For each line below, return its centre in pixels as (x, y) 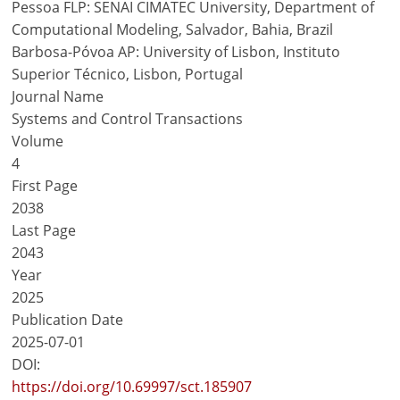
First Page (45, 186)
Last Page (44, 230)
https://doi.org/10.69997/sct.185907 (132, 387)
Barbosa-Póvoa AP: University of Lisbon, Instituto (176, 52)
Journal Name (58, 96)
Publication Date (68, 320)
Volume (38, 141)
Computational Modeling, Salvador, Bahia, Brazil (173, 29)
